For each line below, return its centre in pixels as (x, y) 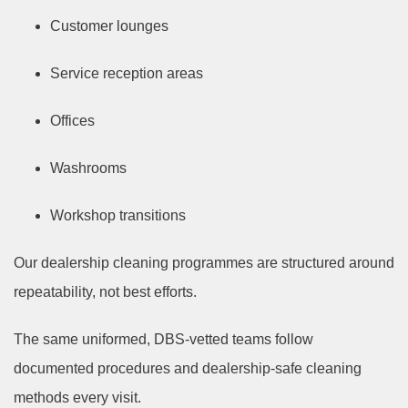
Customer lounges (109, 26)
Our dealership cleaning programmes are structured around (204, 263)
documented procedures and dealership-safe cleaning (188, 369)
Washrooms (88, 168)
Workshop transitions (118, 216)
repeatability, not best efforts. (105, 292)
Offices (72, 121)
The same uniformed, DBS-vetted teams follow (163, 340)
